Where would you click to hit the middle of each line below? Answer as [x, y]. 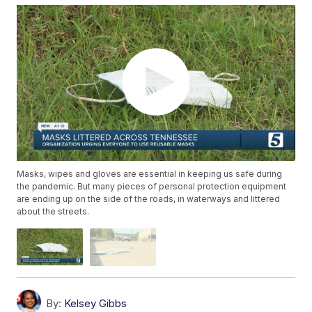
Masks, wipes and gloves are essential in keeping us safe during [150, 174]
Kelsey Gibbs [96, 303]
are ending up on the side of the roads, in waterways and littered [149, 199]
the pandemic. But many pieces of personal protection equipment [152, 187]
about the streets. [53, 212]
